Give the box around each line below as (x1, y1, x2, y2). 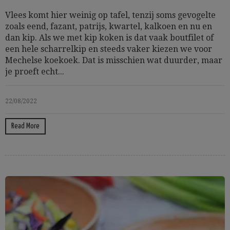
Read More (11, 122, 40, 130)
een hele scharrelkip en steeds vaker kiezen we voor (5, 44, 212, 54)
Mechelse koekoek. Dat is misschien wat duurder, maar (5, 55, 222, 65)
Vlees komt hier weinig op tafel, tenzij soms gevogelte (5, 10, 216, 20)
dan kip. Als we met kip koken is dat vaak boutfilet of (5, 33, 214, 43)
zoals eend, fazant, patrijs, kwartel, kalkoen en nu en (5, 22, 212, 31)
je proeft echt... (5, 67, 64, 76)
